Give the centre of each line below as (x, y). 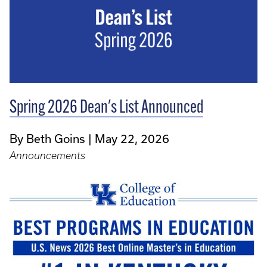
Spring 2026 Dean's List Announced (106, 108)
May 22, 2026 (132, 139)
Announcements (47, 156)
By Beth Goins (47, 139)
